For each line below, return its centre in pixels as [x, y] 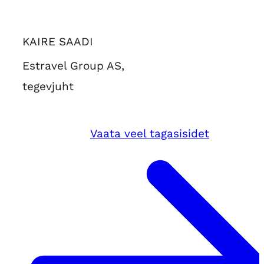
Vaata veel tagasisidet [150, 133]
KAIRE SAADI [58, 41]
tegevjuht [48, 86]
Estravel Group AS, [73, 65]
